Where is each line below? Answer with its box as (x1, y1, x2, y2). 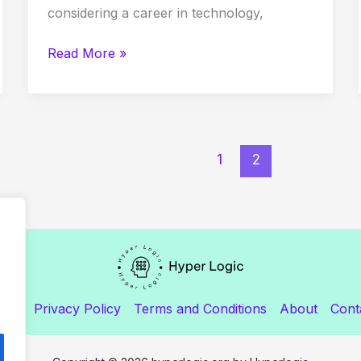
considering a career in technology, (47, 5, 263, 22)
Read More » (47, 45, 127, 62)
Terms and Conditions (133, 300, 267, 317)
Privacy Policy (33, 300, 121, 317)
